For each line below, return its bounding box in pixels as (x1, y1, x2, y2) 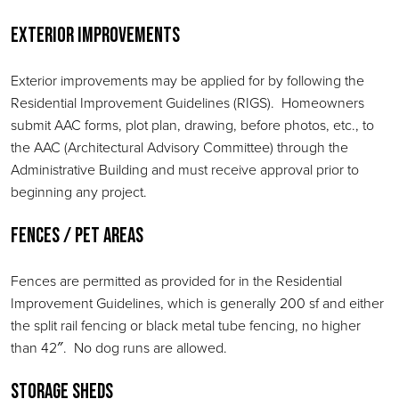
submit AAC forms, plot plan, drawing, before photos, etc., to (11, 115, 374, 134)
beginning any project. (11, 182, 147, 201)
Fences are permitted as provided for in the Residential (11, 271, 342, 290)
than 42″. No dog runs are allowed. (11, 338, 227, 357)
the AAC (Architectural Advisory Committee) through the (11, 137, 348, 157)
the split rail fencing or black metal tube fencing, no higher (11, 315, 361, 335)
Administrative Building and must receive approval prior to (11, 159, 359, 179)
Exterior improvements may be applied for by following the (11, 70, 364, 90)
